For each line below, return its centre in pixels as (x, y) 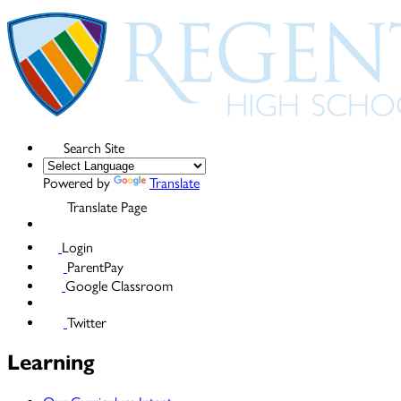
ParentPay (95, 267)
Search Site (94, 148)
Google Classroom (119, 286)
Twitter (87, 322)
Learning (51, 362)
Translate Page (107, 207)
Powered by (78, 183)
